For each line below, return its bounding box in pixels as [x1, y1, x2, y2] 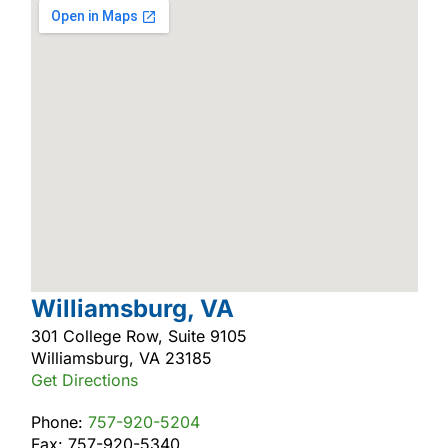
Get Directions [30, 369, 138, 390]
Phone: [30, 411, 88, 432]
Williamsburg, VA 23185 [30, 347, 212, 368]
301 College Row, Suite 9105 [30, 325, 247, 346]
